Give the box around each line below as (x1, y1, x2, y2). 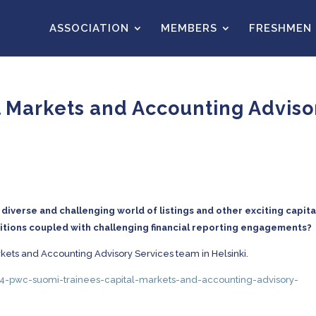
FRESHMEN (249, 22, 312, 35)
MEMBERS (161, 22, 217, 35)
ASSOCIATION (49, 22, 129, 35)
